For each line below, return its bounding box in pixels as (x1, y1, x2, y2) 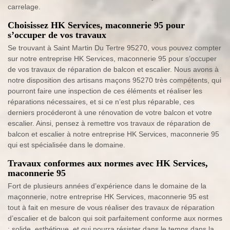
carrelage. (8, 3, 41, 11)
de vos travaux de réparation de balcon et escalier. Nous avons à (8, 65, 219, 74)
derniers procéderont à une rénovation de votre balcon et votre (8, 108, 212, 117)
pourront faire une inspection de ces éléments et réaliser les (8, 87, 202, 95)
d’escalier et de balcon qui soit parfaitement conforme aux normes (8, 214, 222, 223)
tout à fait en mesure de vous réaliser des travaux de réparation (8, 203, 215, 212)
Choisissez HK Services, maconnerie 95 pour (8, 20, 185, 31)
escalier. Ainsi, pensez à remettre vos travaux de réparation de (8, 119, 210, 128)
